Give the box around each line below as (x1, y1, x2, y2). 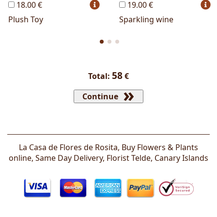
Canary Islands (155, 153, 208, 164)
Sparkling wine (119, 14, 173, 25)
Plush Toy (8, 14, 43, 25)
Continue (82, 91, 118, 102)
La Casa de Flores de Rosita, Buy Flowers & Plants (19, 142, 198, 153)
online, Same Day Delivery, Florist (9, 153, 131, 164)
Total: (88, 71, 112, 82)
